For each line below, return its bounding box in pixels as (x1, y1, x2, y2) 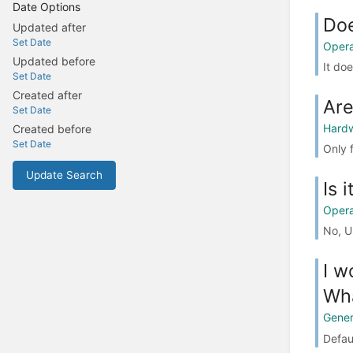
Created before (13, 122, 91, 136)
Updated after (13, 20, 86, 35)
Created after (13, 88, 82, 102)
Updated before (13, 54, 95, 69)
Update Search (26, 169, 102, 182)
